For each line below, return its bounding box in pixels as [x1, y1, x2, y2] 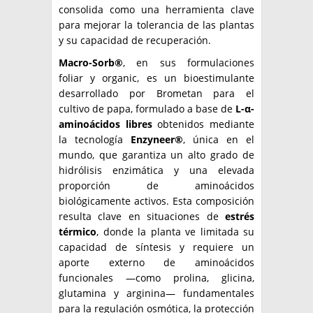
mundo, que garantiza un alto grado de [59, 148, 254, 162]
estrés [225, 210, 254, 224]
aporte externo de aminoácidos [59, 256, 254, 270]
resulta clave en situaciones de [59, 210, 225, 224]
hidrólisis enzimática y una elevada [59, 163, 254, 177]
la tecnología [59, 133, 131, 147]
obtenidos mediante [152, 117, 255, 131]
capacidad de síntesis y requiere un [59, 240, 254, 254]
